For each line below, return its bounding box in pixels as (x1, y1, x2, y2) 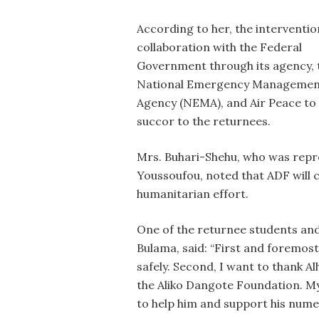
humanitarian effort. (137, 187, 257, 201)
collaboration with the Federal (137, 40, 302, 54)
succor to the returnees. (137, 114, 279, 128)
